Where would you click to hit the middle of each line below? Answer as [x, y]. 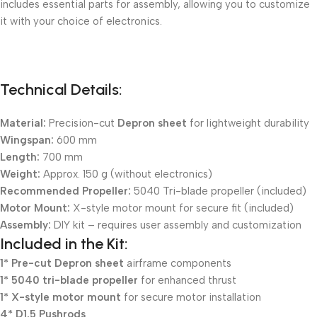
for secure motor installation [191, 297]
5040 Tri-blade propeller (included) [219, 191]
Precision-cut [82, 123]
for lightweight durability [248, 123]
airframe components [178, 263]
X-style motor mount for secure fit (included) [182, 208]
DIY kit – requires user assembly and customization [176, 225]
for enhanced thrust [187, 280]
